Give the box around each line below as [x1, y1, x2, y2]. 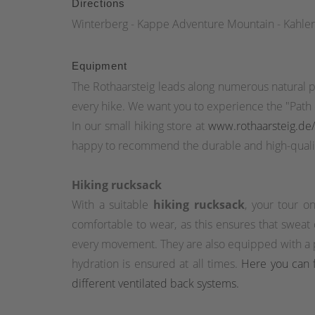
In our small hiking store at [72, 118, 209, 134]
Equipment [72, 60, 127, 72]
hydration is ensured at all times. [72, 256, 242, 272]
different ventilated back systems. [72, 276, 239, 292]
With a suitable [72, 197, 154, 213]
